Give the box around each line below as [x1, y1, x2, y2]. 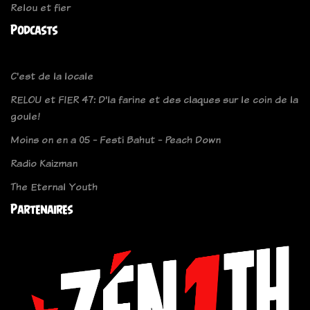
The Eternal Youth [10, 179, 98, 194]
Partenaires [10, 202, 73, 217]
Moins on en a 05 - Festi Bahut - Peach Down [10, 132, 221, 147]
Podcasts [10, 23, 57, 38]
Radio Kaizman [10, 156, 77, 171]
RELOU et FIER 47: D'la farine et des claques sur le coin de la [10, 92, 298, 107]
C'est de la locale [10, 69, 93, 84]
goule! [10, 109, 40, 124]
